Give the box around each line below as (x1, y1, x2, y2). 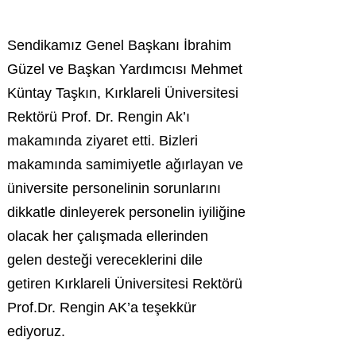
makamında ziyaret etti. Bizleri (7, 133, 198, 149)
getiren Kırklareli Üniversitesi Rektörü (7, 276, 242, 292)
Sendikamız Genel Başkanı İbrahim (7, 37, 231, 53)
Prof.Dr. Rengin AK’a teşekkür (7, 300, 196, 315)
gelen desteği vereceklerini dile (7, 252, 203, 268)
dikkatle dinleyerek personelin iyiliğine (7, 204, 246, 220)
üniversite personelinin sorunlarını (7, 180, 221, 196)
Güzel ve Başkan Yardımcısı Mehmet (7, 61, 242, 77)
